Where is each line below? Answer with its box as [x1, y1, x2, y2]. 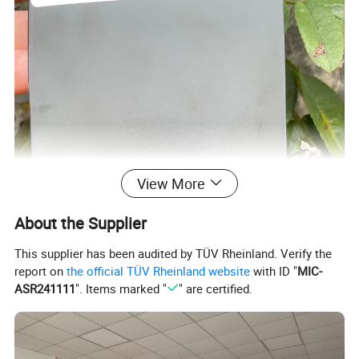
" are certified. [178, 280, 252, 296]
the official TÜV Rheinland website [67, 262, 251, 279]
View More [136, 173, 205, 193]
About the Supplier [14, 212, 147, 234]
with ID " [250, 262, 298, 279]
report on [14, 262, 67, 279]
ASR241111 [14, 280, 76, 296]
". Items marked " [75, 280, 167, 296]
